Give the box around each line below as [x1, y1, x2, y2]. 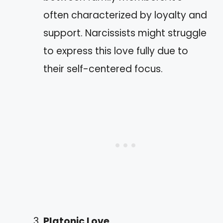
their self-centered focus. [43, 62, 163, 76]
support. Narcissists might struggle [43, 26, 207, 40]
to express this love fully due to [43, 44, 188, 58]
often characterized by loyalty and [43, 8, 207, 22]
